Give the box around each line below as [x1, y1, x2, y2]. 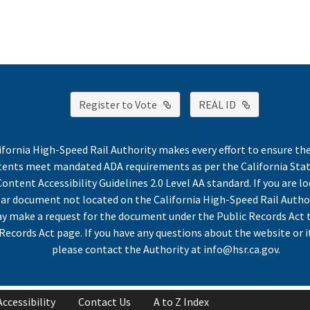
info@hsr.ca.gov [203, 242, 278, 257]
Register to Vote [78, 97, 157, 111]
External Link [170, 96, 234, 111]
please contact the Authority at [52, 242, 203, 257]
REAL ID [198, 97, 236, 111]
